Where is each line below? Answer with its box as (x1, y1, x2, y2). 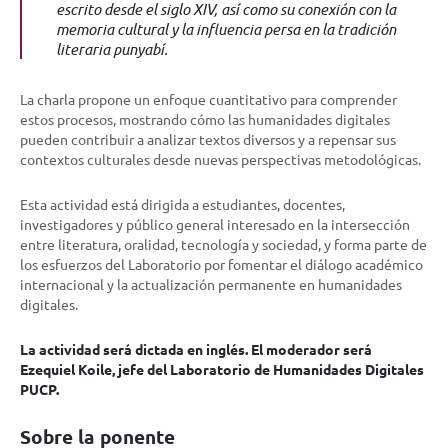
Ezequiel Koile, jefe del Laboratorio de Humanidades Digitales (20, 360, 424, 379)
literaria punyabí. (56, 39, 168, 60)
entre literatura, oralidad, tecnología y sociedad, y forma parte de (20, 235, 427, 254)
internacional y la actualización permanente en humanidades (20, 275, 402, 294)
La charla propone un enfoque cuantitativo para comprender (20, 90, 397, 109)
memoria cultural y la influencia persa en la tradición (56, 19, 396, 40)
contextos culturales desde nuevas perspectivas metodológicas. (20, 150, 421, 169)
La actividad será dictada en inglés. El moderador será (20, 340, 372, 359)
